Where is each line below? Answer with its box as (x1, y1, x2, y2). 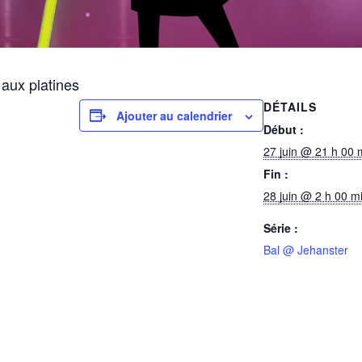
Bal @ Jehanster (263, 241, 348, 258)
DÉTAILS (263, 98, 317, 115)
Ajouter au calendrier (116, 107, 232, 124)
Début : (263, 120, 304, 137)
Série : (263, 219, 298, 236)
